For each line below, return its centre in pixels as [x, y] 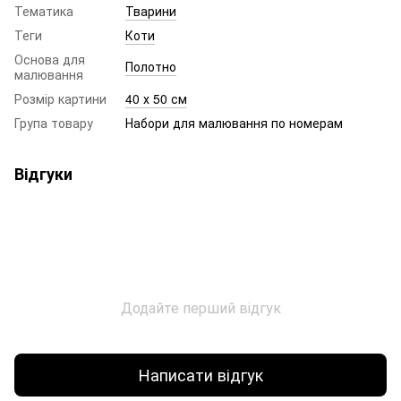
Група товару [54, 122]
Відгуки [43, 173]
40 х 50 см [156, 98]
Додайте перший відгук [200, 307]
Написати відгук [200, 375]
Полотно [151, 66]
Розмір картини [60, 98]
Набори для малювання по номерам [234, 122]
